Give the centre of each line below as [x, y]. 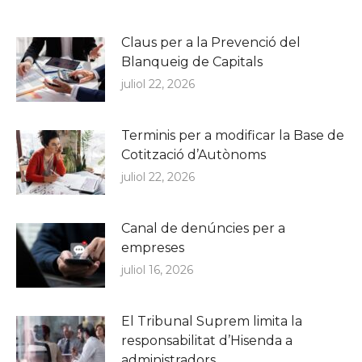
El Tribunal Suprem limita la [212, 322]
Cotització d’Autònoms [194, 155]
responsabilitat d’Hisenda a [207, 341]
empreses [153, 248]
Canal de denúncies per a [203, 229]
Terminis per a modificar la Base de [233, 136]
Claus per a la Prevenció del [211, 43]
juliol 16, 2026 [157, 270]
